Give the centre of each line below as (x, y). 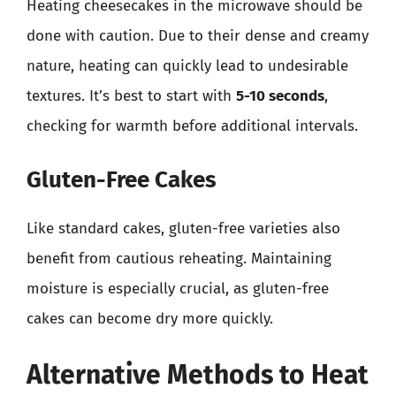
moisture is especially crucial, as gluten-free (178, 288)
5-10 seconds (280, 96)
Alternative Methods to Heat (198, 375)
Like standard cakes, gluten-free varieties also (183, 228)
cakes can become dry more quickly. (150, 318)
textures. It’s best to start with (131, 96)
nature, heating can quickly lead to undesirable (187, 66)
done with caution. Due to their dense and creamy (198, 36)
